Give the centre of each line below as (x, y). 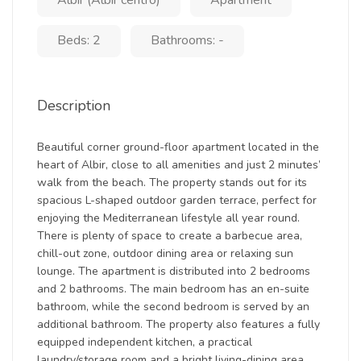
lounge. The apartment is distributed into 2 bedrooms (174, 271)
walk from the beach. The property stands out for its (172, 183)
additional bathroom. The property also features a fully (178, 324)
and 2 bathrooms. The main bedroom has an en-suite (173, 289)
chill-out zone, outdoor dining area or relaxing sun (165, 253)
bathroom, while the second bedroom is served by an (173, 307)
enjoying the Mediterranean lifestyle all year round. (168, 218)
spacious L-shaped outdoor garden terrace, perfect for (177, 200)
